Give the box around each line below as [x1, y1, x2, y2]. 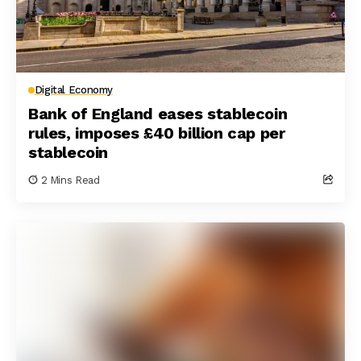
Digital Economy [34, 84, 113, 96]
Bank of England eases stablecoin [28, 104, 288, 123]
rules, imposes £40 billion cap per [28, 123, 285, 143]
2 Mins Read [40, 174, 100, 186]
